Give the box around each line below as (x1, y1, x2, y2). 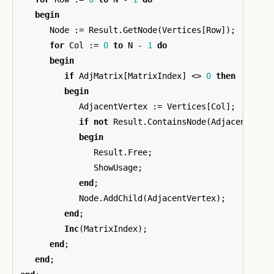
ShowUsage (94, 162, 138, 172)
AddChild (103, 193, 143, 203)
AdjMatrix (79, 70, 123, 81)
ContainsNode (147, 116, 206, 127)
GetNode (123, 24, 157, 35)
